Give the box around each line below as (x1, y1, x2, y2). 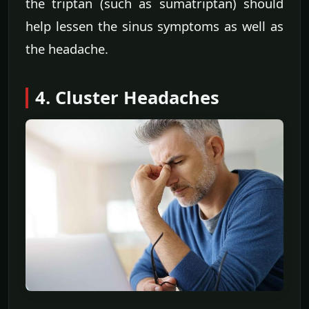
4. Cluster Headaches (35, 85, 219, 110)
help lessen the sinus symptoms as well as (26, 17, 283, 34)
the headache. (26, 39, 108, 57)
